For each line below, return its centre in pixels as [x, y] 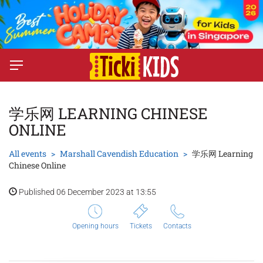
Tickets [141, 226]
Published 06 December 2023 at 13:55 [87, 192]
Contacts [177, 226]
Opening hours [95, 226]
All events [28, 154]
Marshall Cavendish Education [119, 154]
